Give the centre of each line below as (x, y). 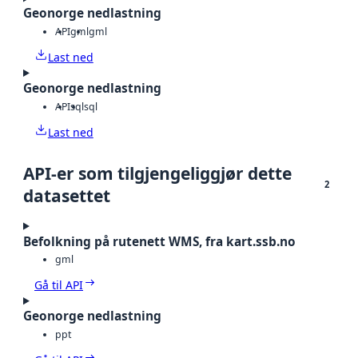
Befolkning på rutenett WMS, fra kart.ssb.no (159, 241)
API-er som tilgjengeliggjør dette (157, 173)
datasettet (67, 195)
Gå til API (59, 285)
